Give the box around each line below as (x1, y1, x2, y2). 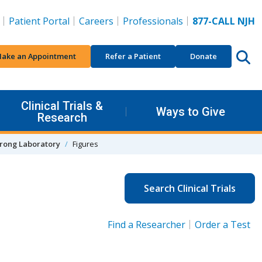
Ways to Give (156, 104, 225, 119)
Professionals (123, 15, 183, 27)
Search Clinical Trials (144, 181, 236, 195)
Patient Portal (9, 15, 70, 27)
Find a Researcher (108, 218, 185, 231)
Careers (79, 15, 113, 27)
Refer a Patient (105, 50, 161, 61)
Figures (73, 138, 98, 149)
